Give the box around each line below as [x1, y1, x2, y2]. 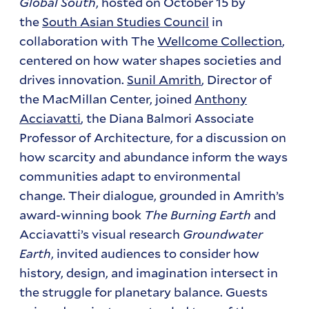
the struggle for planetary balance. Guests [19, 283, 268, 301]
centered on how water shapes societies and [19, 52, 282, 69]
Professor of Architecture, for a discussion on [19, 129, 287, 146]
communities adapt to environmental [19, 168, 241, 185]
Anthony [195, 90, 248, 108]
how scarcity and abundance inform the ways [19, 148, 288, 166]
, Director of [201, 71, 272, 88]
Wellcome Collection [157, 32, 283, 50]
